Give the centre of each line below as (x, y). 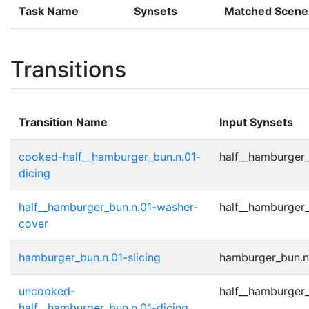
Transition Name (63, 122)
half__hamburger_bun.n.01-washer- (108, 207)
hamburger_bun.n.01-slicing (90, 257)
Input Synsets (256, 122)
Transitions (68, 69)
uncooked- (47, 291)
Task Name (49, 11)
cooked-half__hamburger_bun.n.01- (110, 156)
